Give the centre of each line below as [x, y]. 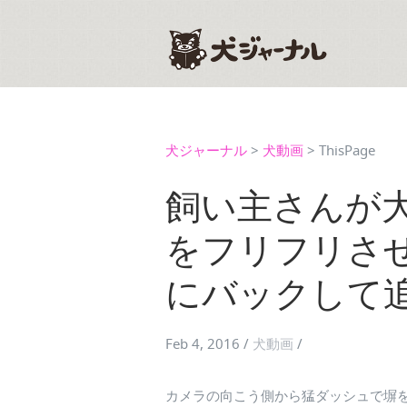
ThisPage [347, 150]
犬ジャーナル [206, 150]
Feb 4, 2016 [203, 343]
